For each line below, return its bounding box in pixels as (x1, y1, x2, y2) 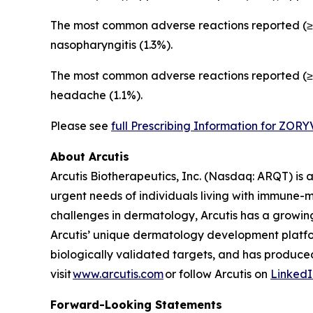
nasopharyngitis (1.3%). (50, 38, 175, 52)
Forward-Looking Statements (50, 298, 222, 312)
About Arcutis (50, 150, 129, 163)
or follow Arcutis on (163, 267, 270, 281)
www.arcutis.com (73, 267, 163, 281)
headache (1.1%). (50, 88, 145, 102)
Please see (50, 119, 111, 133)
